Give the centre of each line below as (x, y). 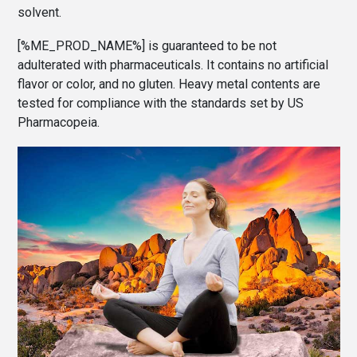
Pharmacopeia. (58, 123)
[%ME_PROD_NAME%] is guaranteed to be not (147, 46)
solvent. (39, 13)
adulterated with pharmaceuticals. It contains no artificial (173, 65)
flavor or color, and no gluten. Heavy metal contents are (169, 84)
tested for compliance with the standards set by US (160, 104)
